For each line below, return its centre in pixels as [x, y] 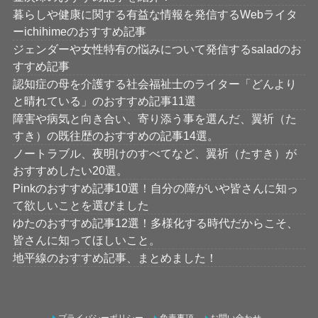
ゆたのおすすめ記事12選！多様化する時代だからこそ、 [155, 223]
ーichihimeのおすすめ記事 [79, 31]
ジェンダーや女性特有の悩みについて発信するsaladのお [157, 49]
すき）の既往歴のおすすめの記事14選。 [115, 135]
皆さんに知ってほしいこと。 [86, 240]
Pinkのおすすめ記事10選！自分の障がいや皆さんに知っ [155, 188]
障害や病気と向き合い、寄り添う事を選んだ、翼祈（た [154, 118]
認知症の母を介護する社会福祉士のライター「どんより [154, 83]
